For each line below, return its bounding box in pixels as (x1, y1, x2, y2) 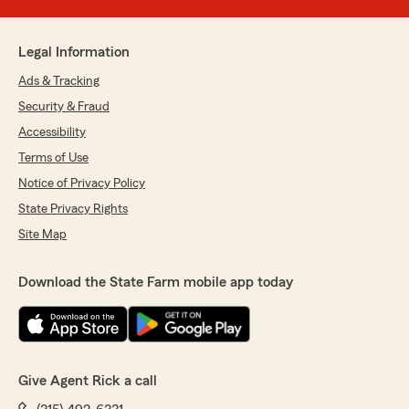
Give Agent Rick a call (18, 373, 157, 389)
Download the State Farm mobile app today (18, 275, 293, 290)
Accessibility (18, 126, 86, 140)
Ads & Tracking (18, 75, 100, 89)
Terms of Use (18, 152, 89, 165)
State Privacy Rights (18, 203, 128, 216)
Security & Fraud (18, 100, 110, 114)
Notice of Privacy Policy (18, 177, 145, 191)
